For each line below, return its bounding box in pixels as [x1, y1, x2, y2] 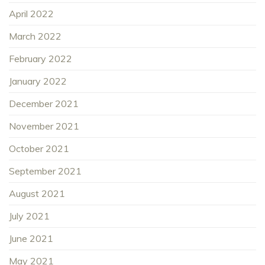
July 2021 [9, 210, 50, 222]
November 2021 [9, 120, 79, 132]
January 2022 [9, 75, 67, 88]
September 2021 [9, 165, 82, 177]
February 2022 [9, 53, 72, 65]
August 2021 [9, 188, 65, 200]
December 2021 [9, 98, 79, 110]
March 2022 [9, 30, 62, 43]
